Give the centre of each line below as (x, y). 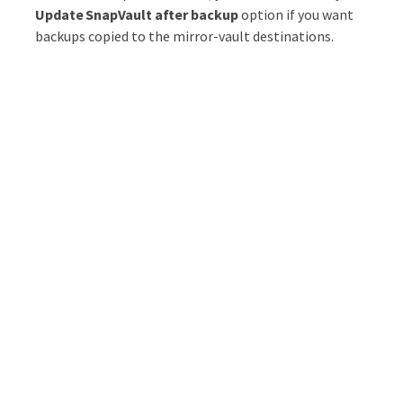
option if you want (296, 15)
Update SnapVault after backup (137, 15)
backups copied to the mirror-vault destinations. (184, 36)
